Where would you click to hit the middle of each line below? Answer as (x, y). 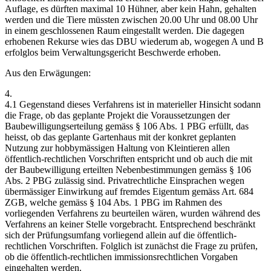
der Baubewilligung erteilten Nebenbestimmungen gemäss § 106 (128, 170)
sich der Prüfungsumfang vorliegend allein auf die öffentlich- (121, 235)
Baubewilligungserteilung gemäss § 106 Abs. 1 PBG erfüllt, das (127, 126)
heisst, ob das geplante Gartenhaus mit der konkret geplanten (120, 137)
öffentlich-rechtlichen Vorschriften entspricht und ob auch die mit (129, 159)
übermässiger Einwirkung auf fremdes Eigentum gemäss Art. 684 (129, 192)
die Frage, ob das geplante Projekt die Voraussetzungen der (117, 116)
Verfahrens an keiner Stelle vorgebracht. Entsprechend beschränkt (130, 224)
